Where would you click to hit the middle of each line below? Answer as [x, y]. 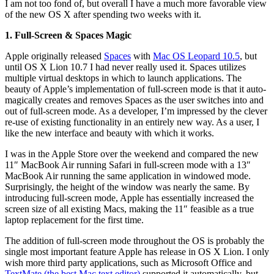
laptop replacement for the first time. [74, 220]
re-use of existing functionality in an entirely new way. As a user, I [132, 122]
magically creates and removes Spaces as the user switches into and [134, 100]
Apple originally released [54, 56]
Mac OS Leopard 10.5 [196, 56]
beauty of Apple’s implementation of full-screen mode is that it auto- [135, 89]
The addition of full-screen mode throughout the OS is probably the [135, 240]
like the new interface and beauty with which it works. [109, 133]
